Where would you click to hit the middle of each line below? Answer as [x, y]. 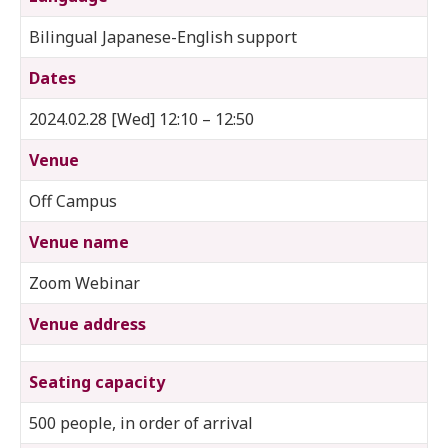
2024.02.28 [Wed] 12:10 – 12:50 [141, 118]
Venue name [79, 241]
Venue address [87, 323]
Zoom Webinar [84, 282]
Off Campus [73, 200]
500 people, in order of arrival [141, 422]
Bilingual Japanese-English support [163, 36]
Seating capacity [97, 381]
